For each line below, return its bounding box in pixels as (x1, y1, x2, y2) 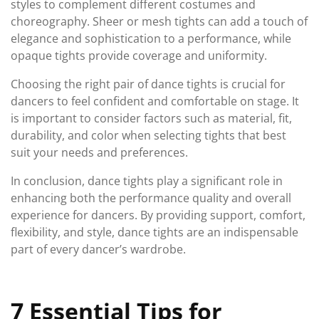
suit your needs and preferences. (11, 145, 188, 160)
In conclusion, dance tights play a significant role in (11, 173, 283, 189)
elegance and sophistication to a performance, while (11, 31, 291, 46)
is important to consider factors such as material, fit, (11, 110, 292, 126)
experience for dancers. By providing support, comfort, (11, 207, 305, 223)
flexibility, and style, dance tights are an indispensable (11, 224, 298, 240)
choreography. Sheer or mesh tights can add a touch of (11, 14, 308, 29)
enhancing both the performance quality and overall (11, 190, 291, 206)
